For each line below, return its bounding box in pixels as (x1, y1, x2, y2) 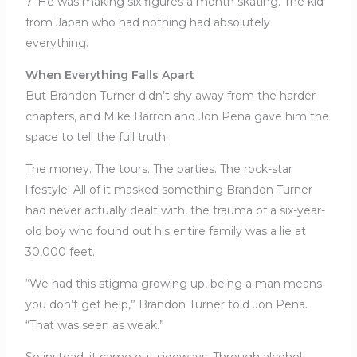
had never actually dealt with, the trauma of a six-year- (25, 203, 325, 218)
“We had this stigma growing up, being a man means (25, 277, 322, 292)
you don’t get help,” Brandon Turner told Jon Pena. (25, 297, 308, 312)
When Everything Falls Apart (25, 68, 194, 83)
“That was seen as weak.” (25, 318, 164, 333)
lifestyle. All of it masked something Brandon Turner (25, 182, 312, 198)
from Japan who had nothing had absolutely (25, 15, 270, 30)
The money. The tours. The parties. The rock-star (25, 162, 292, 177)
